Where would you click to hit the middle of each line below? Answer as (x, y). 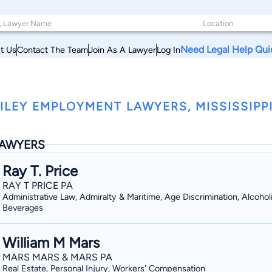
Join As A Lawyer (122, 49)
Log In (168, 49)
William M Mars (51, 243)
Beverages (23, 208)
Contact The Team (53, 49)
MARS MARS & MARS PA (57, 257)
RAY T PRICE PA (38, 185)
